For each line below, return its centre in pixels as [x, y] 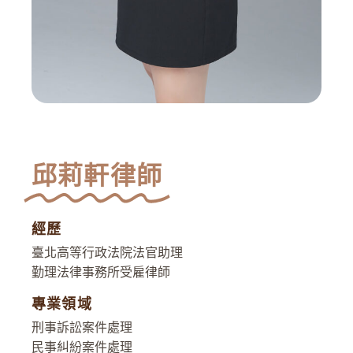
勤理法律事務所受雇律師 [101, 273]
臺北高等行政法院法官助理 [107, 253]
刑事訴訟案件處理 [82, 328]
